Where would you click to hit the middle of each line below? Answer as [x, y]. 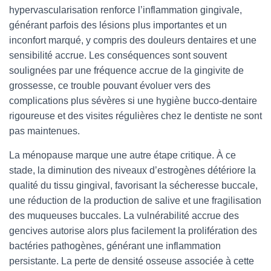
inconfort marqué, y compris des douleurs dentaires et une [133, 40]
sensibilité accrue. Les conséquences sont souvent [118, 55]
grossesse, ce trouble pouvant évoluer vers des [110, 86]
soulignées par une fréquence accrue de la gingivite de [126, 70]
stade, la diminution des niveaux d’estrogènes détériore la [132, 170]
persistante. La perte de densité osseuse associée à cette [132, 261]
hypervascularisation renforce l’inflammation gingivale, [126, 10]
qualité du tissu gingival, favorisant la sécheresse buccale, [133, 185]
